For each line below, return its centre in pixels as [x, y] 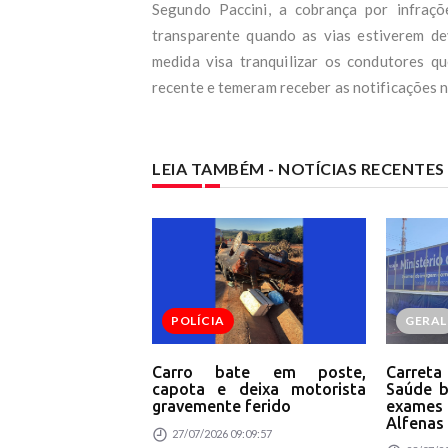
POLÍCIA [198, 321]
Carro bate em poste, [259, 372]
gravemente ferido [221, 406]
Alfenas [415, 423]
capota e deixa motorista [259, 389]
